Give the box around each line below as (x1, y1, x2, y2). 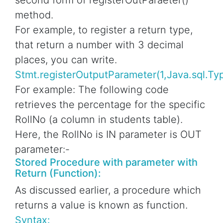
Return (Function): (15, 167, 101, 180)
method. (15, 9, 53, 21)
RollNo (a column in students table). (15, 113, 183, 126)
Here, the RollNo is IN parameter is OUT (15, 128, 202, 141)
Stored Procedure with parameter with (15, 156, 198, 169)
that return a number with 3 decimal (15, 39, 184, 51)
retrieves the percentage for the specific (15, 99, 205, 111)
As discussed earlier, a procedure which (15, 184, 201, 197)
